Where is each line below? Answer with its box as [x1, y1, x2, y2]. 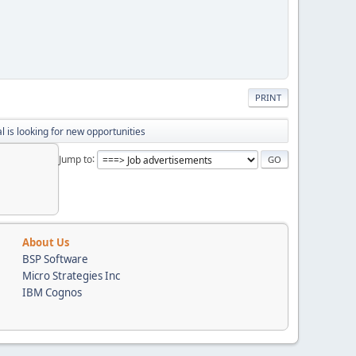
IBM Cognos [22, 284, 82, 300]
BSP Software [22, 251, 88, 266]
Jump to [59, 152, 92, 166]
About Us [22, 234, 69, 250]
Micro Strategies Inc [22, 268, 120, 283]
